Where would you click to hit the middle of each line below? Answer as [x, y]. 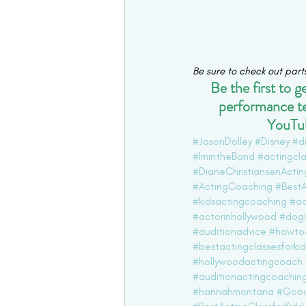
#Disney [272, 141]
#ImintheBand [224, 156]
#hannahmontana [233, 292]
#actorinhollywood [235, 217]
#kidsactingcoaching [240, 201]
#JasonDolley [222, 141]
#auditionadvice [229, 232]
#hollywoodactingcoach [248, 262]
